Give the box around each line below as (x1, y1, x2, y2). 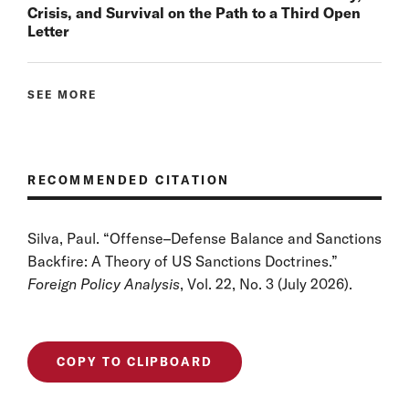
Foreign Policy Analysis (27, 274, 180, 293)
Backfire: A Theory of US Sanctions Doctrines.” (27, 251, 338, 270)
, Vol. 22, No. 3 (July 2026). (180, 274, 352, 293)
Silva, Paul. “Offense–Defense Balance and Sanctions (27, 228, 382, 247)
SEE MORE (27, 87, 97, 101)
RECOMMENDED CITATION (27, 172, 230, 187)
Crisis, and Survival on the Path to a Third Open (27, 3, 361, 22)
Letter (27, 21, 69, 40)
